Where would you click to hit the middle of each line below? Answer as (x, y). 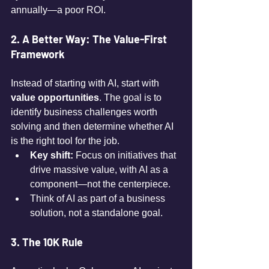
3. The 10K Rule (47, 242)
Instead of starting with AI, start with (86, 83)
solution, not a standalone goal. (96, 213)
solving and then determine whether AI (93, 126)
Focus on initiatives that (126, 155)
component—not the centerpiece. (100, 184)
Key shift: (52, 155)
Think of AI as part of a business (99, 198)
